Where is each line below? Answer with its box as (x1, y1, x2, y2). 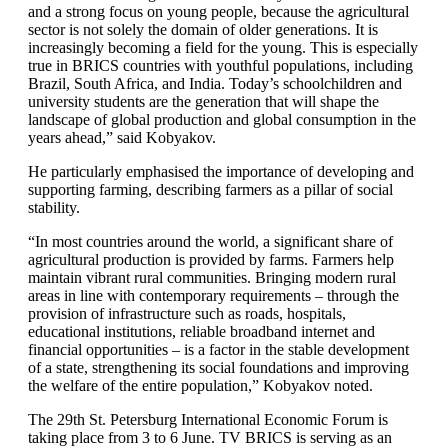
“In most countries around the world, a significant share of (28, 233, 393, 250)
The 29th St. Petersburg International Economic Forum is (28, 411, 388, 428)
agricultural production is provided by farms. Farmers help (28, 251, 394, 268)
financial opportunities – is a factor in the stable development (28, 341, 409, 358)
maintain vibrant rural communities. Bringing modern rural (28, 269, 396, 286)
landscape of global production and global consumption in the (28, 111, 416, 128)
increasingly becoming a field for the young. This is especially (28, 39, 418, 56)
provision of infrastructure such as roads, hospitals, (28, 305, 346, 322)
